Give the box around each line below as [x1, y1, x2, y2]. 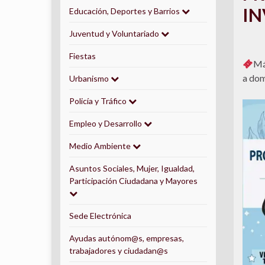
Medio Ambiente [69, 141, 132, 151]
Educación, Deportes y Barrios [69, 6, 182, 16]
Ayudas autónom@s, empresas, [69, 233, 184, 243]
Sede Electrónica [69, 211, 131, 221]
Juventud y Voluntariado [69, 28, 161, 38]
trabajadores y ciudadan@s [69, 245, 168, 256]
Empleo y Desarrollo [69, 118, 144, 128]
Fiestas [69, 51, 96, 61]
